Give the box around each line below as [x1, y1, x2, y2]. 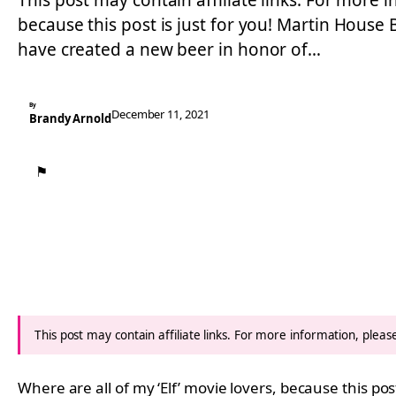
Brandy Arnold [29, 110, 111, 126]
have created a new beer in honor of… [18, 38, 322, 61]
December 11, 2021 [110, 106, 209, 122]
